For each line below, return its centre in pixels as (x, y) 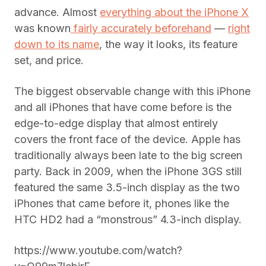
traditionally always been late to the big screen (128, 156)
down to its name (57, 45)
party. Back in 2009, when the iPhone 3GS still (128, 172)
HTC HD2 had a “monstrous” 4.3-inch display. (128, 220)
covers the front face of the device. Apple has (127, 140)
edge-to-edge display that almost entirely (116, 123)
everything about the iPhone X (174, 12)
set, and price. (49, 61)
